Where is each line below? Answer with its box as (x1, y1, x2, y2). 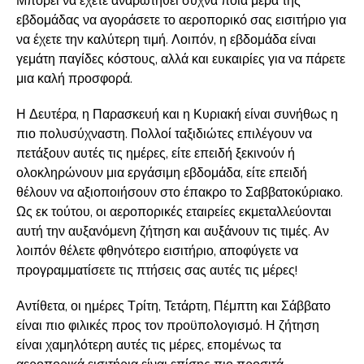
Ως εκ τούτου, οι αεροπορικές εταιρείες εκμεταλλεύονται (16, 202, 331, 221)
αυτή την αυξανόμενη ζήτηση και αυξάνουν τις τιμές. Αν (16, 222, 329, 240)
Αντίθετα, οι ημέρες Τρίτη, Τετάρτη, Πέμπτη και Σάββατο (16, 297, 331, 315)
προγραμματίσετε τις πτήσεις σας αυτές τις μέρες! (16, 261, 297, 279)
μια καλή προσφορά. (16, 69, 132, 88)
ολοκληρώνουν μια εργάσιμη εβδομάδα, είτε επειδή (16, 163, 307, 182)
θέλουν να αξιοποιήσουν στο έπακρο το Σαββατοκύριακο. (16, 183, 343, 201)
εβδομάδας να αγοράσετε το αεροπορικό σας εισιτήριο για (16, 11, 346, 29)
